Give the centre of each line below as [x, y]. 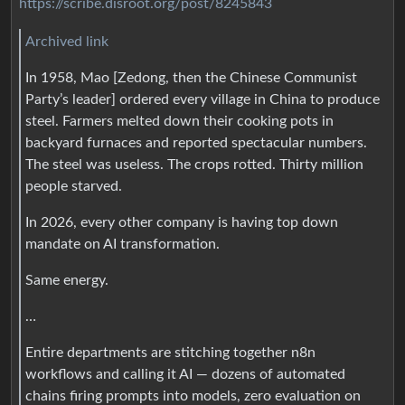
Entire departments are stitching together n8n [170, 352]
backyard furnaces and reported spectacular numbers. [196, 142]
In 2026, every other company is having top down [182, 222]
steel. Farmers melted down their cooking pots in [179, 121]
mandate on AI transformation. [122, 244]
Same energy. [67, 280]
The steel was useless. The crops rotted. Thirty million [194, 164]
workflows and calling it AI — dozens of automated [185, 374]
